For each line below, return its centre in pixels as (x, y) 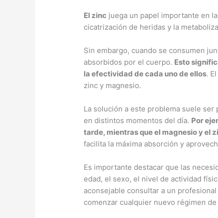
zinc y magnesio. (113, 85)
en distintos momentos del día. (138, 120)
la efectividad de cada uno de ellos (145, 73)
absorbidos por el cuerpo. (129, 62)
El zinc (95, 15)
